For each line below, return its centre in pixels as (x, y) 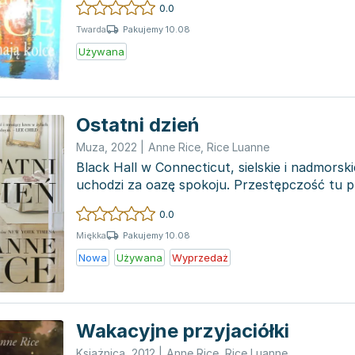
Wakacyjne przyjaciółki (183, 331)
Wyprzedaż (200, 258)
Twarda (91, 29)
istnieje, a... (109, 202)
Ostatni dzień (138, 125)
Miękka (91, 235)
